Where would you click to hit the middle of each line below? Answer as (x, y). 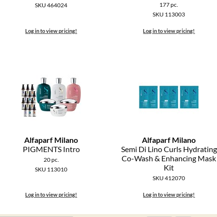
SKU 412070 (169, 178)
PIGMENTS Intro (51, 149)
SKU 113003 (169, 15)
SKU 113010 (51, 170)
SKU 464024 (51, 5)
